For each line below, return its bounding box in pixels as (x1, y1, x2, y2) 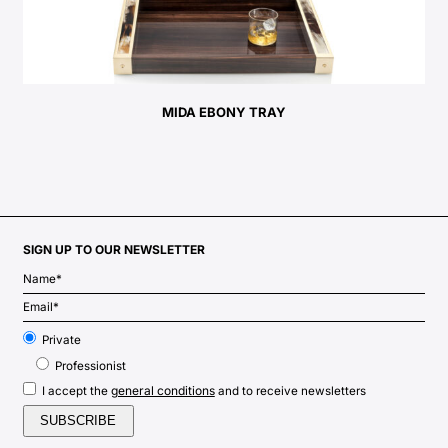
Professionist (54, 358, 126, 373)
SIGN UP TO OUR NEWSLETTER (22, 242, 205, 258)
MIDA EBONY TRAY (162, 104, 286, 121)
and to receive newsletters (214, 384, 366, 399)
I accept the (41, 384, 111, 399)
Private (41, 333, 81, 348)
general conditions (110, 383, 215, 399)
